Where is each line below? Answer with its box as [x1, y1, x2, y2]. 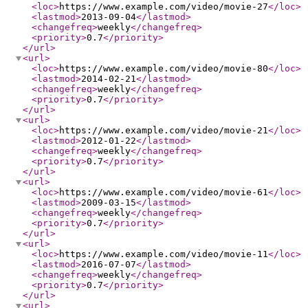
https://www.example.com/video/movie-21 [59, 125, 268, 135]
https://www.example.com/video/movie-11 [59, 249, 268, 259]
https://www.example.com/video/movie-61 [59, 187, 268, 197]
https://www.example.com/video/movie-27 [59, 1, 268, 12]
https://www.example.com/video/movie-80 [59, 63, 268, 74]
